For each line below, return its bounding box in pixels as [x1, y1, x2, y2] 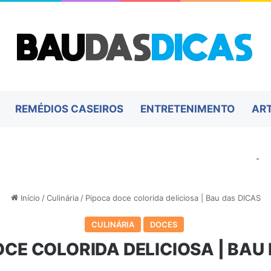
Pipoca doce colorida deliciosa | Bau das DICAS [85, 193, 261, 203]
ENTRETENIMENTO [140, 103, 235, 115]
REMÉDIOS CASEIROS [15, 103, 123, 115]
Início [18, 193, 40, 203]
